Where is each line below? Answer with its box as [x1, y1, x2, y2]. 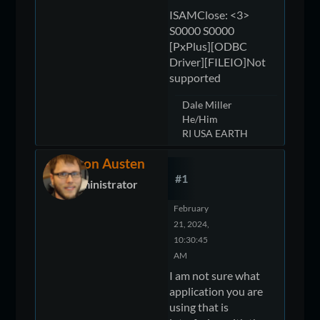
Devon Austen [59, 154, 145, 171]
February [174, 203, 209, 213]
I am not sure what [169, 268, 261, 282]
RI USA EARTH [182, 126, 249, 139]
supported [169, 70, 221, 84]
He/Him [182, 112, 219, 125]
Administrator [66, 176, 138, 191]
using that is [169, 299, 229, 314]
